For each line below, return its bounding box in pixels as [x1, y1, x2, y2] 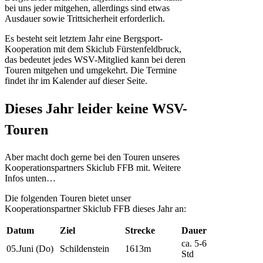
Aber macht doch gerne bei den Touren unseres [5, 151, 180, 162]
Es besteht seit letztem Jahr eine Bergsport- [5, 33, 163, 43]
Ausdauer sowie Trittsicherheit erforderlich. [5, 13, 165, 23]
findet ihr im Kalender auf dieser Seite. [5, 75, 147, 86]
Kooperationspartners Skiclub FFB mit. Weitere [5, 162, 181, 173]
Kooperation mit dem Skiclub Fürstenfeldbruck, [5, 43, 181, 54]
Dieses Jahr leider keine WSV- [5, 100, 187, 116]
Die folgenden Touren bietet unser [5, 193, 131, 203]
